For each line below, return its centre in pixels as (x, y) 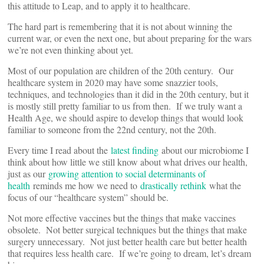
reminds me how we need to (85, 185)
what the (224, 185)
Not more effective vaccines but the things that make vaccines (122, 218)
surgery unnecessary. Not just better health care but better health (127, 241)
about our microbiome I (204, 150)
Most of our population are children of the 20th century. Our (121, 70)
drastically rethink (173, 185)
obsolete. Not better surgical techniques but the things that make (127, 230)
